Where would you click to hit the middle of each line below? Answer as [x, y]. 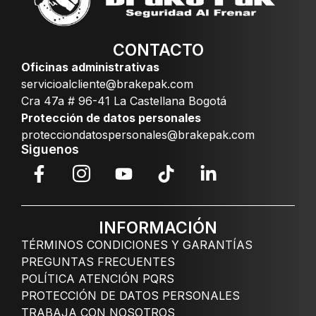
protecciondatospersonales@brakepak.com [138, 135]
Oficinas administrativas [90, 67]
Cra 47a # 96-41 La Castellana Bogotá [124, 101]
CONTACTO [158, 50]
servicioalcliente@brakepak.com [107, 84]
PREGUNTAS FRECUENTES [98, 262]
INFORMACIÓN [158, 228]
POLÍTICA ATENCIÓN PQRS [98, 279]
